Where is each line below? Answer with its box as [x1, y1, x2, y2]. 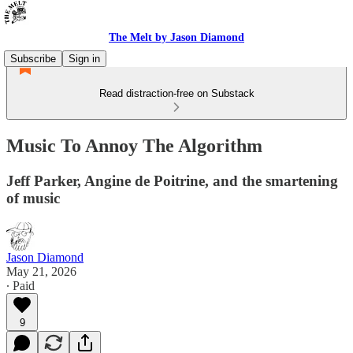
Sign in [69, 53, 100, 65]
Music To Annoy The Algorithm [6, 135, 262, 156]
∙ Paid [6, 278, 35, 292]
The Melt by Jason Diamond [109, 32, 244, 43]
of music [6, 189, 60, 206]
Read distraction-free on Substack [98, 87, 255, 99]
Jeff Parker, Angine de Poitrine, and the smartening [6, 172, 338, 189]
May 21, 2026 [6, 264, 76, 278]
